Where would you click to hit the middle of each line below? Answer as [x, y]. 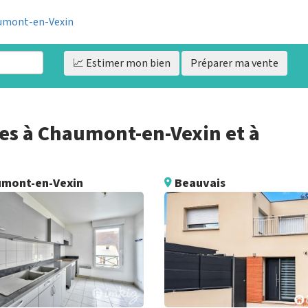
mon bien [147, 63]
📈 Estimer [98, 63]
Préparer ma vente [234, 63]
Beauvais [198, 183]
